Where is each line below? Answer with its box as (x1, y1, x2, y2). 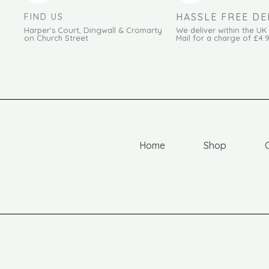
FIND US (24, 11, 64, 23)
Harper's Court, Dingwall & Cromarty (24, 25, 162, 35)
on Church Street (24, 33, 88, 43)
